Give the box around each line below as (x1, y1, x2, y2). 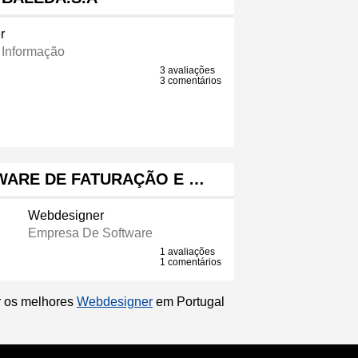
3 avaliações (160, 65, 216, 77)
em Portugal (153, 295, 225, 309)
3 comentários (160, 75, 222, 87)
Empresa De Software (27, 226, 153, 241)
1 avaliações (160, 246, 216, 258)
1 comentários (160, 257, 222, 268)
